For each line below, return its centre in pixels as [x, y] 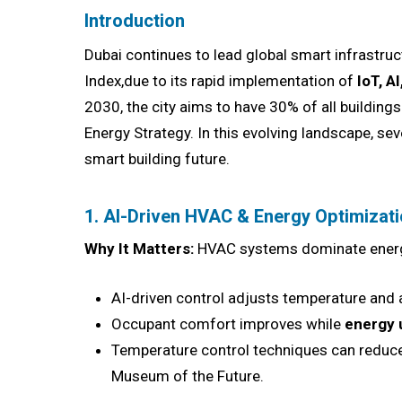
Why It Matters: [140, 249]
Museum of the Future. [188, 376]
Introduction [135, 22]
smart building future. [157, 159]
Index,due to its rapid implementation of [221, 81]
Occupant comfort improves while [228, 323]
